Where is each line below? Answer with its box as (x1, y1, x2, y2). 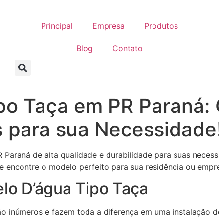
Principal (41, 21, 73, 31)
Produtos (144, 21, 178, 31)
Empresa (92, 21, 125, 31)
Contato (112, 44, 143, 53)
